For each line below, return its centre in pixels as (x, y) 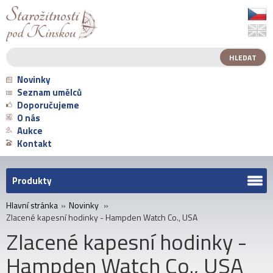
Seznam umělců (49, 93)
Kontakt (34, 144)
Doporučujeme (48, 105)
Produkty (32, 181)
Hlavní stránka (32, 205)
